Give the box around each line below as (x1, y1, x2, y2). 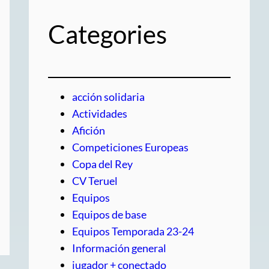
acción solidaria (72, 90, 145, 104)
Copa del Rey (72, 157, 133, 171)
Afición (72, 124, 105, 138)
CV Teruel (72, 174, 118, 188)
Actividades (72, 107, 127, 121)
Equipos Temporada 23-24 (72, 225, 194, 238)
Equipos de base (72, 208, 147, 222)
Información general (72, 241, 166, 255)
